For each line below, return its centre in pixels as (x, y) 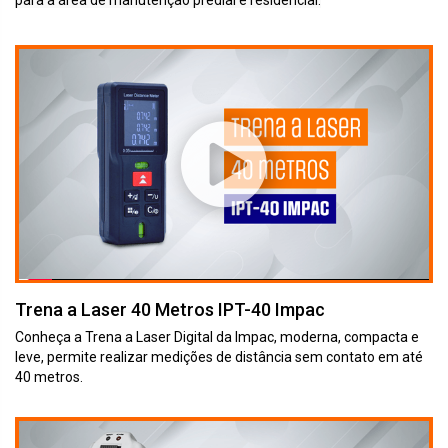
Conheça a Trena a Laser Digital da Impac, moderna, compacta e (217, 337)
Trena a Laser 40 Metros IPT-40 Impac (170, 310)
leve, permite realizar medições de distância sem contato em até (219, 357)
